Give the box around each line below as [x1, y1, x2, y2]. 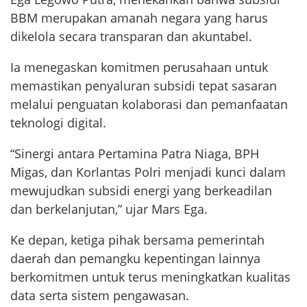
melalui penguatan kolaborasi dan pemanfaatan [10, 96, 288, 113]
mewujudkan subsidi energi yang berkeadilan [10, 182, 272, 199]
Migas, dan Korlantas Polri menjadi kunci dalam [10, 164, 286, 181]
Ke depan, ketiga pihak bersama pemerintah [10, 232, 265, 249]
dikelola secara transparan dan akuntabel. [10, 28, 252, 45]
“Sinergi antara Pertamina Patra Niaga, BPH [10, 145, 259, 162]
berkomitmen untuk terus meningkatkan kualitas [10, 269, 291, 286]
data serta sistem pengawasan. [10, 287, 189, 304]
